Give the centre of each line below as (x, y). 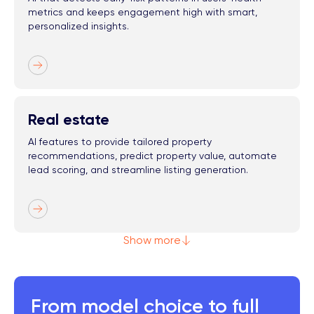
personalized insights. (78, 26)
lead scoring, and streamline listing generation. (138, 169)
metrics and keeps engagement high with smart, (143, 12)
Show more (152, 240)
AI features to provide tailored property (120, 141)
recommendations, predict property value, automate (152, 155)
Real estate (69, 119)
